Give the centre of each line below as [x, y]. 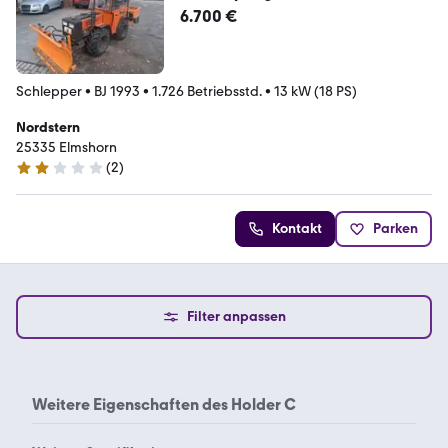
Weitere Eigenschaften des [130, 404]
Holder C [262, 404]
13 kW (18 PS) [315, 91]
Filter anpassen [236, 316]
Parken [395, 228]
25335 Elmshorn [66, 147]
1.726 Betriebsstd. [207, 91]
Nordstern [48, 127]
